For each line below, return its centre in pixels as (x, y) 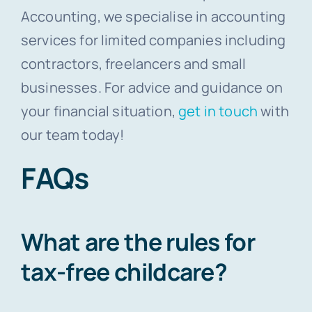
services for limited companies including (153, 40)
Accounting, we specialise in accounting (153, 17)
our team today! (72, 135)
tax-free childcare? (124, 271)
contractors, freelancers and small (133, 64)
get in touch (218, 111)
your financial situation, (100, 111)
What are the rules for (138, 241)
